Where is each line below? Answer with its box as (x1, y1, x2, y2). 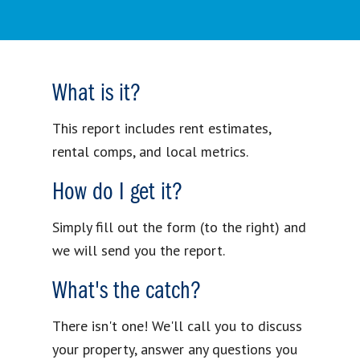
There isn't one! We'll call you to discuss (52, 316, 302, 335)
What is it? (52, 80, 141, 107)
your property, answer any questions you (52, 339, 297, 358)
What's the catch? (52, 278, 201, 305)
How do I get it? (52, 179, 182, 206)
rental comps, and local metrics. (52, 141, 248, 161)
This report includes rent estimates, (52, 118, 271, 137)
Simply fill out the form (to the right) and (52, 217, 306, 236)
